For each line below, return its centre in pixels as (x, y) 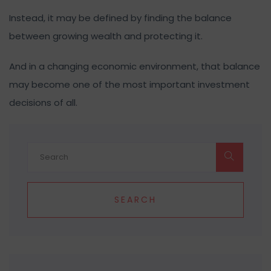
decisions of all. (43, 102)
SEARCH (135, 199)
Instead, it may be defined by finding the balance (120, 18)
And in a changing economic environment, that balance (135, 66)
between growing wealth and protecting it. (106, 36)
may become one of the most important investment (129, 84)
